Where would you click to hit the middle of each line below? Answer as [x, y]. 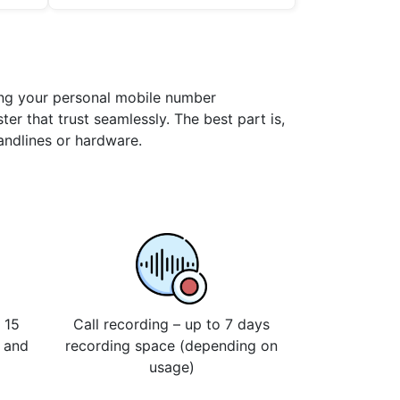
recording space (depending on [172, 346]
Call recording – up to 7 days [172, 325]
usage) [171, 367]
